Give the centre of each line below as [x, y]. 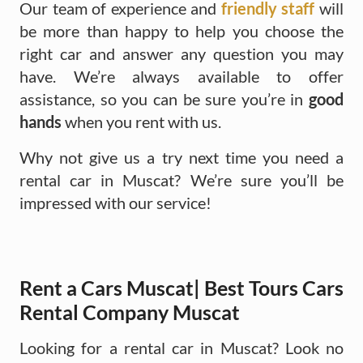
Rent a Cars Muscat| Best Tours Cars [181, 287]
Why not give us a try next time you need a [181, 157]
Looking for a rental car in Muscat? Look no [181, 347]
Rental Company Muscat [130, 312]
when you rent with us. [141, 121]
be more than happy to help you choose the [181, 30]
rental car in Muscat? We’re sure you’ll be [181, 179]
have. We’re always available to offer [181, 76]
